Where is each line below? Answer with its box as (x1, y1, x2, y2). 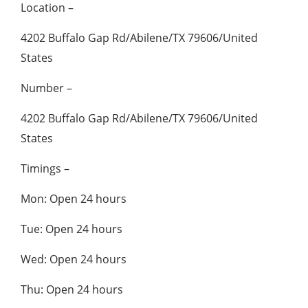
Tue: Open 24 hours (21, 221, 122, 236)
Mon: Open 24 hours (21, 190, 126, 206)
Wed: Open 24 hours (21, 251, 126, 267)
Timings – (21, 160, 69, 176)
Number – (21, 80, 72, 96)
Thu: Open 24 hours (21, 281, 123, 297)
